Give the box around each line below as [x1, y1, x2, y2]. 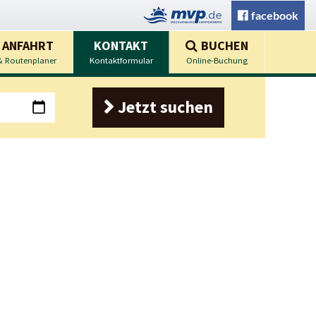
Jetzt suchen [117, 96, 213, 118]
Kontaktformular [89, 55, 153, 66]
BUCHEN [201, 37, 249, 54]
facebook [251, 8, 298, 22]
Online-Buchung [186, 55, 248, 66]
